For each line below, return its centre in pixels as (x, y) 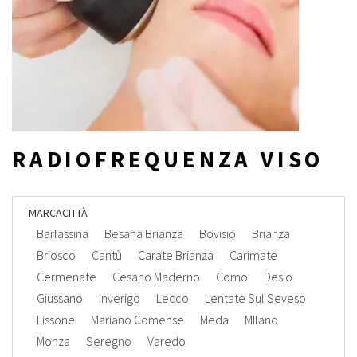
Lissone (56, 320)
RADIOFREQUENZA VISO (168, 159)
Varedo (167, 341)
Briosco (56, 255)
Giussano (60, 298)
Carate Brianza (176, 255)
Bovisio (218, 233)
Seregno (109, 341)
